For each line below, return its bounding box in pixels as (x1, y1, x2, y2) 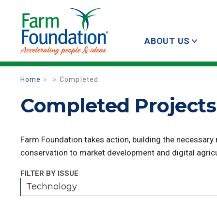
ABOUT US (144, 36, 190, 46)
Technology (26, 181, 77, 192)
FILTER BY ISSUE (20, 169, 78, 178)
